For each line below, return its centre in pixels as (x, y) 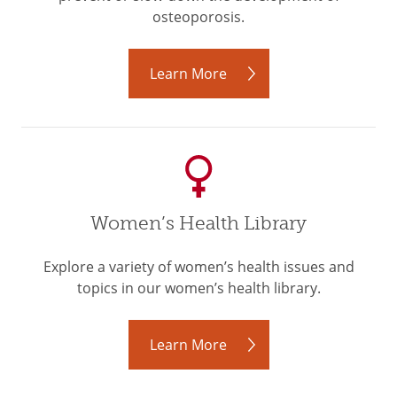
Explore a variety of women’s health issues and (198, 267)
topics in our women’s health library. (198, 288)
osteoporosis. (198, 17)
